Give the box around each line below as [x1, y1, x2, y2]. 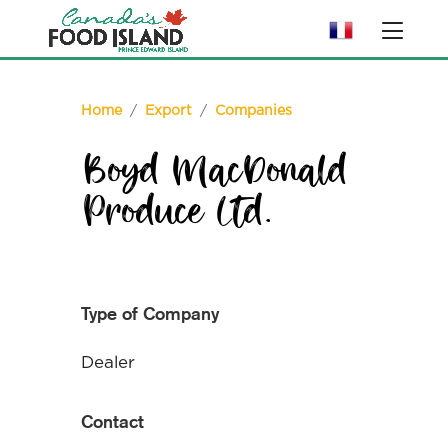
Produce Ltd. [80, 187, 273, 241]
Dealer [80, 354, 135, 371]
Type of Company [80, 303, 219, 325]
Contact [80, 411, 144, 433]
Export [144, 104, 192, 118]
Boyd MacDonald [80, 146, 347, 200]
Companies [214, 104, 292, 118]
